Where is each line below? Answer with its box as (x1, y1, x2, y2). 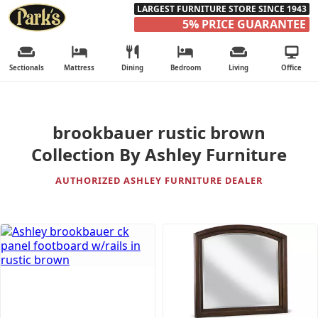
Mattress (64, 63, 95, 72)
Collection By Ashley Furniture (31, 143, 287, 167)
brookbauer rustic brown (53, 121, 265, 145)
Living (229, 63, 248, 72)
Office (281, 63, 302, 72)
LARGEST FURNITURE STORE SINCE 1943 (137, 3, 307, 15)
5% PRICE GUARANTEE (182, 16, 306, 32)
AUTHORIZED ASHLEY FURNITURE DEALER (55, 173, 263, 187)
